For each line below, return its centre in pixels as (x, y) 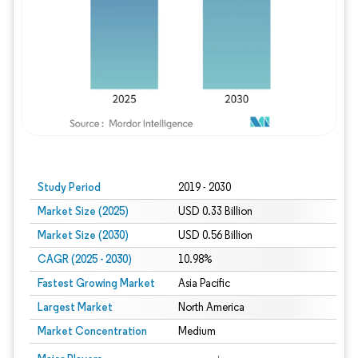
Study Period (69, 187)
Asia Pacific (204, 283)
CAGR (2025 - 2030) (85, 259)
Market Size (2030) (83, 235)
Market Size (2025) (83, 211)
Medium (197, 331)
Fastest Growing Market (96, 283)
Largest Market (75, 307)
